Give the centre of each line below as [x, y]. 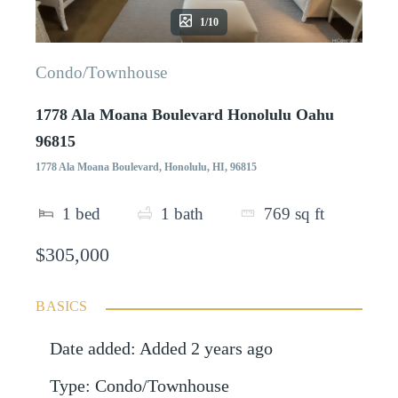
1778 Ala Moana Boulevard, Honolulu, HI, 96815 [147, 167]
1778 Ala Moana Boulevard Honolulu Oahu [185, 114]
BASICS [62, 306]
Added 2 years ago [207, 349]
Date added [91, 349]
